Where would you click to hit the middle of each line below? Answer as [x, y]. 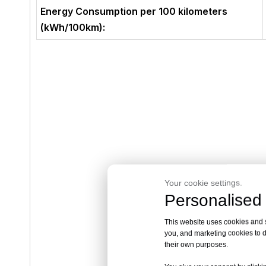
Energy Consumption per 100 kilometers [134, 11]
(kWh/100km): [73, 27]
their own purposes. [197, 244]
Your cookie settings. [203, 183]
